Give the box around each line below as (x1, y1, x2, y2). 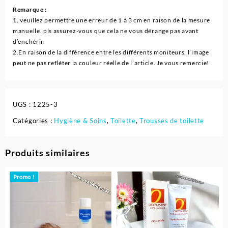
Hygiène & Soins (54, 117, 107, 125)
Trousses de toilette (139, 117, 205, 125)
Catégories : (13, 117, 54, 125)
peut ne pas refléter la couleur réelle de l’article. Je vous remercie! (13, 59, 210, 67)
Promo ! (13, 173, 35, 180)
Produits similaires (5, 147, 90, 159)
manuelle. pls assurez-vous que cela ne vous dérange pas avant (13, 27, 198, 35)
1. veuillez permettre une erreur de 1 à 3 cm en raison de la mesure (13, 16, 210, 24)
